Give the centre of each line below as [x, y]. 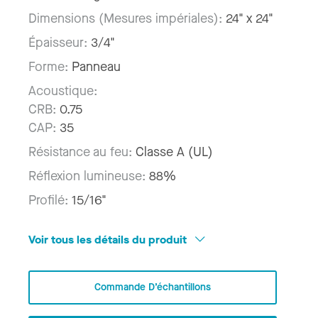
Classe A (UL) [174, 152]
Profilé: [50, 201]
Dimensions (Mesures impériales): [127, 19]
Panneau [96, 67]
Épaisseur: [60, 43]
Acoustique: [63, 91]
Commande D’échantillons [153, 287]
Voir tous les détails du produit [109, 240]
